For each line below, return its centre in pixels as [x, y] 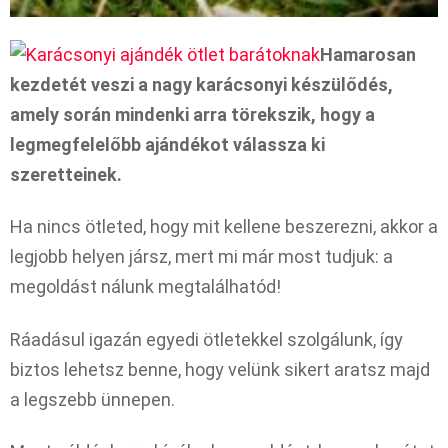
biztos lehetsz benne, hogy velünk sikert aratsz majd [220, 369]
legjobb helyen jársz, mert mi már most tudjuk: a [201, 257]
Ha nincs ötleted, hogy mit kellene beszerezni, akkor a [224, 227]
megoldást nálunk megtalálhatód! [145, 287]
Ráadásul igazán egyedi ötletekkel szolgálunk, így [206, 339]
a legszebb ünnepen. [92, 399]
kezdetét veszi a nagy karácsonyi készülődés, [201, 84]
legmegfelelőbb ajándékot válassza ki [167, 144]
